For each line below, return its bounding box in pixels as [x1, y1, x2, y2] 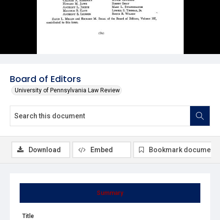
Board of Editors [10, 72, 81, 85]
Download [28, 145, 61, 154]
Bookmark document [149, 145, 217, 154]
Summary [97, 189, 123, 196]
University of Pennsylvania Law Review [15, 86, 120, 94]
